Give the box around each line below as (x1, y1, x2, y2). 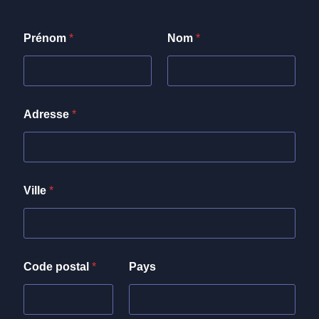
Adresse (23, 108, 72, 120)
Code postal (23, 260, 92, 273)
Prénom (23, 31, 69, 44)
